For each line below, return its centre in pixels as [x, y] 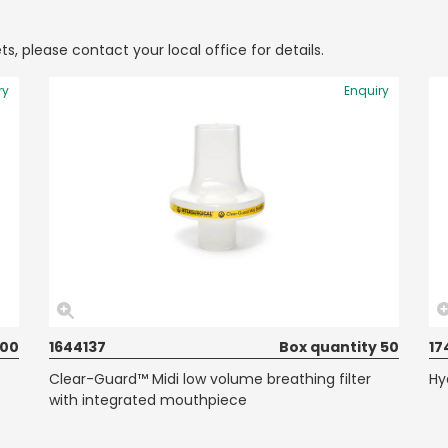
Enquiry [366, 90]
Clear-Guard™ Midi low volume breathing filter [210, 379]
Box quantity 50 [339, 347]
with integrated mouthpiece [148, 400]
